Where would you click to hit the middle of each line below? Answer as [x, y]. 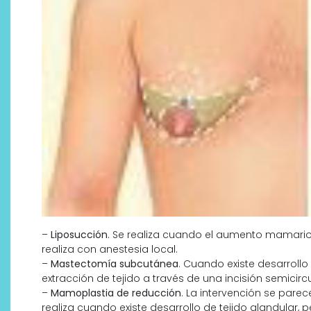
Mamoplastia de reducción [116, 293]
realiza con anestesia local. [110, 249]
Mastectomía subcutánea [115, 263]
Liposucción [79, 234]
